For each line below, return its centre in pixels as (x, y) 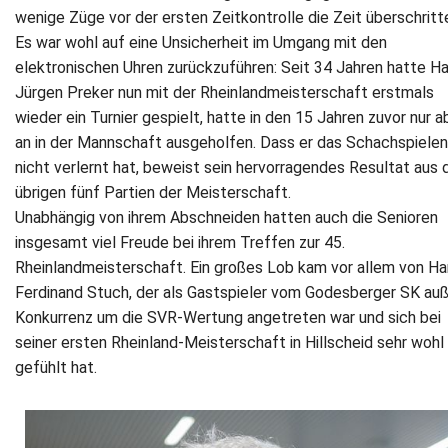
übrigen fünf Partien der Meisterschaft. (153, 192)
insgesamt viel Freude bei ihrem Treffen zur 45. (180, 242)
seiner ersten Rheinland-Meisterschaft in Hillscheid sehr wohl (229, 342)
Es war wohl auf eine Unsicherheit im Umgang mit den (201, 42)
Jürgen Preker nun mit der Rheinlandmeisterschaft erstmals (224, 92)
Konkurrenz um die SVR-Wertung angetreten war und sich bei (228, 317)
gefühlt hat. (56, 367)
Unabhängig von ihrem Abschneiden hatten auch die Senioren (226, 217)
